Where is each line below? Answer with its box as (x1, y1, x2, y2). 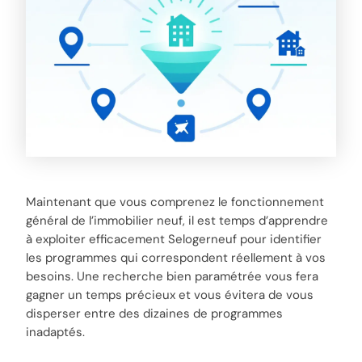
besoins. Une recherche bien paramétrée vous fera (26, 268, 319, 285)
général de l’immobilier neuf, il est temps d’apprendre (26, 213, 329, 229)
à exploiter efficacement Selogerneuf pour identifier (26, 231, 322, 248)
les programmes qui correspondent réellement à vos (26, 250, 326, 267)
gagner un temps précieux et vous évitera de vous (26, 287, 314, 304)
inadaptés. (26, 324, 86, 341)
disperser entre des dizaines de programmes (26, 305, 284, 322)
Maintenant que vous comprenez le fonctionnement (26, 194, 325, 211)
